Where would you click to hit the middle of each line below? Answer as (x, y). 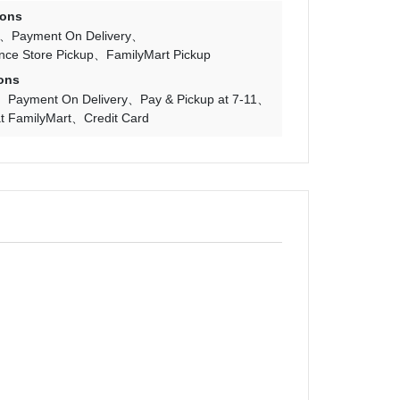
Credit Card (117, 118)
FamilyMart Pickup (159, 54)
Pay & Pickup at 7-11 (199, 99)
